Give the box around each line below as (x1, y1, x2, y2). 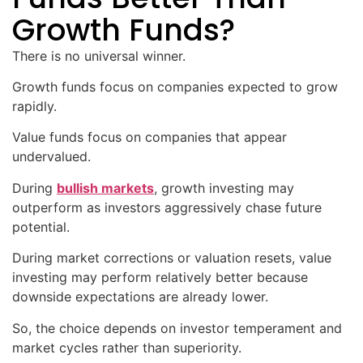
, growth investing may (154, 179, 294, 196)
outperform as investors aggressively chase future (12, 199, 322, 216)
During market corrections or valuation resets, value (12, 250, 331, 267)
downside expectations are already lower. (12, 288, 268, 305)
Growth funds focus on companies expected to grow (12, 78, 338, 95)
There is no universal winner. (12, 47, 186, 64)
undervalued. (12, 148, 91, 165)
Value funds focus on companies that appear (12, 129, 287, 146)
